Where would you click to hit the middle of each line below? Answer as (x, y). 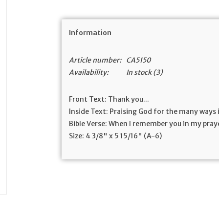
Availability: (89, 72)
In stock (139, 72)
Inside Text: (89, 111)
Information (90, 33)
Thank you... (128, 99)
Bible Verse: (88, 124)
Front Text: (88, 99)
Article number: (95, 60)
